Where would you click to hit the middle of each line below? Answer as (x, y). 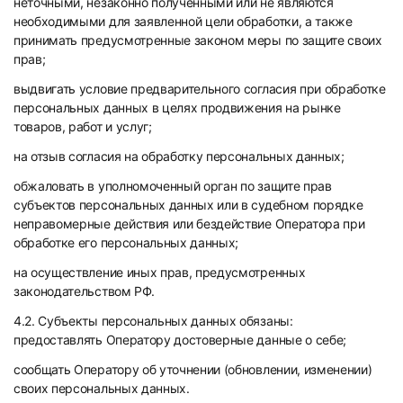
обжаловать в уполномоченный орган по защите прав (173, 186)
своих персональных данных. (102, 388)
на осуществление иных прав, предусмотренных (160, 272)
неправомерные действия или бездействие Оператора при (189, 224)
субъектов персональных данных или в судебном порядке (188, 205)
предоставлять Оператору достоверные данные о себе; (180, 340)
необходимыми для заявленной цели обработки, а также (183, 21)
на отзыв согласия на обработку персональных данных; (179, 156)
